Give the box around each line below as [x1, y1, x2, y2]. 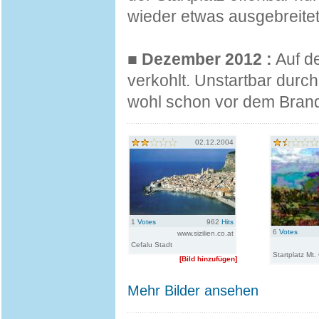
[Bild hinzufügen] [179, 255, 237, 263]
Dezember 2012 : [142, 50, 272, 68]
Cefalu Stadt [131, 241, 172, 249]
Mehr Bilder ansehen [127, 283, 258, 298]
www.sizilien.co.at [177, 229, 234, 237]
